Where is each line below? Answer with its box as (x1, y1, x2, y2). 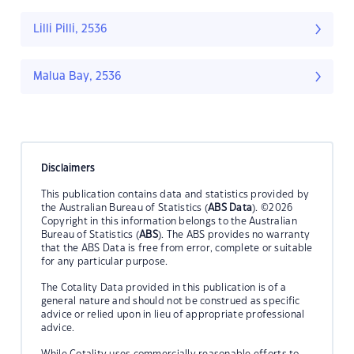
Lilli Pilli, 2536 (33, 24, 107, 36)
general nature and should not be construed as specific (40, 296, 300, 306)
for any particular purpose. (40, 256, 168, 266)
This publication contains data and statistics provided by (40, 189, 310, 199)
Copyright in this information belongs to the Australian (40, 216, 297, 226)
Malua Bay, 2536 (33, 71, 122, 83)
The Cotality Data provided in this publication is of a (40, 282, 287, 292)
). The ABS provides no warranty (158, 229, 311, 239)
